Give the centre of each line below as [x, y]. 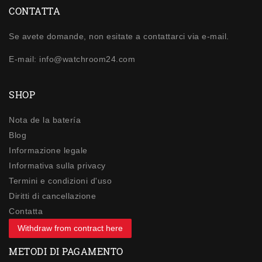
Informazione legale [48, 151]
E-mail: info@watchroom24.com [72, 59]
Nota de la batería [45, 120]
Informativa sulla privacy [57, 166]
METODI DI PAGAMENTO [66, 251]
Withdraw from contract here [70, 228]
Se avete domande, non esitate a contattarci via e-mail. [119, 36]
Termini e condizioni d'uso [60, 181]
